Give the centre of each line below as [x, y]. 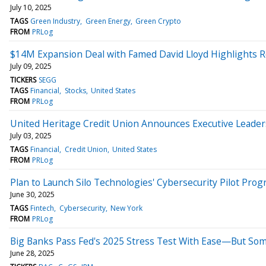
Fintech [42, 208]
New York [126, 208]
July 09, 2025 [31, 66]
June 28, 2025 [32, 253]
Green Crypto [158, 21]
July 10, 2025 [31, 7]
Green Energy [108, 21]
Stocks [75, 90]
